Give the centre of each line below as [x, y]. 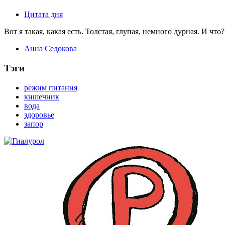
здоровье [39, 115]
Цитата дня [43, 15]
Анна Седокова [50, 49]
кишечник [42, 96]
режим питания [51, 87]
